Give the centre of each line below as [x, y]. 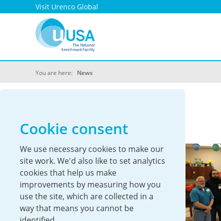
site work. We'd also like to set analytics [92, 161]
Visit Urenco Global [67, 7]
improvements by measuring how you [90, 184]
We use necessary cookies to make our [92, 149]
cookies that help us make [68, 173]
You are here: [56, 73]
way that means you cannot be [77, 208]
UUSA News [86, 113]
